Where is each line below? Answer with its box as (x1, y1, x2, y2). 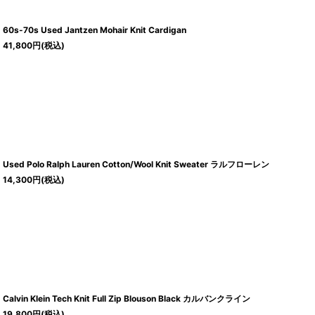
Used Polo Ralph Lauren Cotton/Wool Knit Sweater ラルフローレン (3, 159, 270, 170)
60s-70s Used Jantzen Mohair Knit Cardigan (3, 25, 187, 36)
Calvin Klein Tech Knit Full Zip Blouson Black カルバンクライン (3, 293, 251, 304)
